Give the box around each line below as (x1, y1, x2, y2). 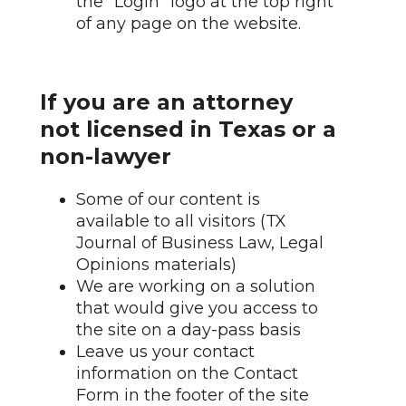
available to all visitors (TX (76, 211, 286, 231)
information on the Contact (76, 363, 298, 383)
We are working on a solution (76, 276, 315, 296)
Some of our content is (76, 189, 260, 209)
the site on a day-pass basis (76, 320, 301, 340)
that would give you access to (76, 298, 318, 318)
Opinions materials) (76, 255, 237, 275)
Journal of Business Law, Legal (76, 233, 324, 253)
